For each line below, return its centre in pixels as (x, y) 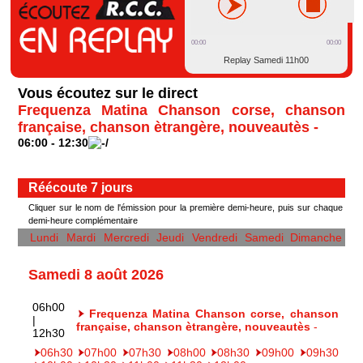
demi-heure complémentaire (83, 221)
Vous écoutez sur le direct (107, 93)
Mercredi (126, 238)
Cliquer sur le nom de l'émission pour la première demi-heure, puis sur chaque (185, 208)
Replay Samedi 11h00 (267, 60)
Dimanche (316, 238)
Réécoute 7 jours (80, 188)
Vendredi (214, 238)
